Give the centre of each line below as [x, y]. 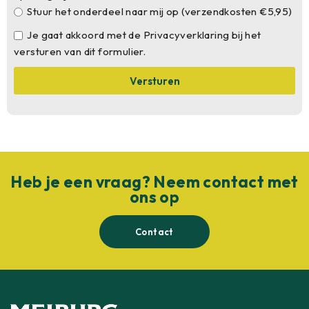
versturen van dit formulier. [80, 51]
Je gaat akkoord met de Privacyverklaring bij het [144, 35]
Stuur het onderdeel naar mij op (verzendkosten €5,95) [160, 11]
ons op [154, 197]
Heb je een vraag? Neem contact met [154, 182]
